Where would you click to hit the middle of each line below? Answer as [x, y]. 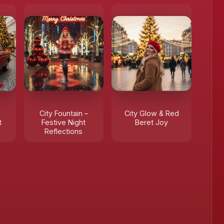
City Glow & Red [151, 113]
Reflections [64, 131]
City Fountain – [63, 113]
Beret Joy [152, 122]
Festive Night [64, 122]
